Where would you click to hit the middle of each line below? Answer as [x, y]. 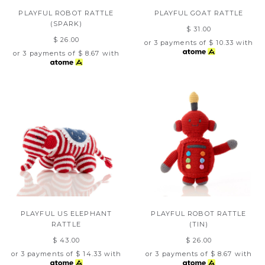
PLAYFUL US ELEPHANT [66, 214]
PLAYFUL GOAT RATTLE [199, 13]
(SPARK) [66, 24]
